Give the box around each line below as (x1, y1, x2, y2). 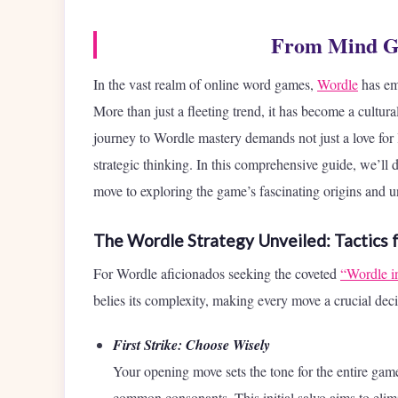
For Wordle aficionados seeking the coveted (93, 264, 340, 283)
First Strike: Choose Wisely (113, 335, 270, 355)
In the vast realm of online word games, (93, 75, 317, 94)
